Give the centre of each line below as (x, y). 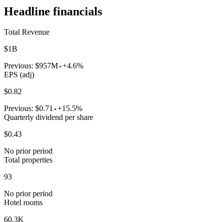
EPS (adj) (19, 75)
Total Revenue (27, 32)
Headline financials (53, 11)
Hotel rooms (23, 203)
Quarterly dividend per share (49, 117)
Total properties (28, 160)
